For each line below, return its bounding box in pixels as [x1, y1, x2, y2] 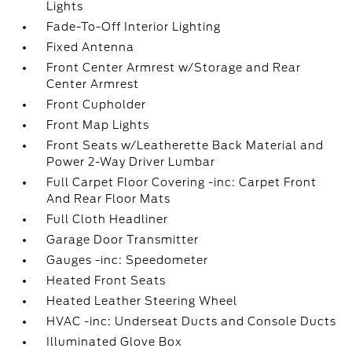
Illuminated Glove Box [46, 335, 183, 348]
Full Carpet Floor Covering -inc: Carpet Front [46, 176, 317, 189]
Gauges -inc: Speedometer [46, 254, 209, 266]
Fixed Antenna [46, 41, 135, 53]
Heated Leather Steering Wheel [46, 295, 238, 307]
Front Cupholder [46, 98, 147, 111]
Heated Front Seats [46, 274, 167, 287]
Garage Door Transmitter [46, 233, 200, 246]
